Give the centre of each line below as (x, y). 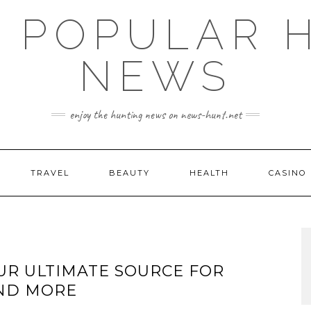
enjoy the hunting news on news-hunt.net (155, 115)
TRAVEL (50, 173)
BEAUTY (129, 173)
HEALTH (209, 173)
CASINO (287, 173)
